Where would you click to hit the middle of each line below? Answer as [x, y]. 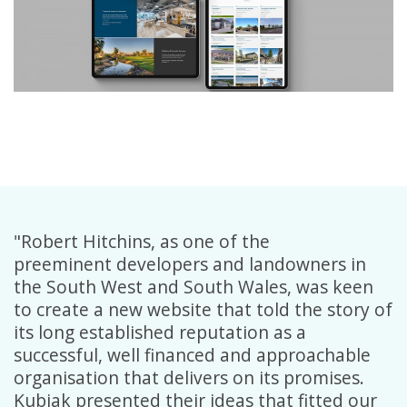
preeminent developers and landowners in [190, 263]
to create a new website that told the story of [203, 309]
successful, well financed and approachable [192, 354]
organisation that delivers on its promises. [189, 377]
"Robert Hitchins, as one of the [142, 241]
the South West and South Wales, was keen [194, 286]
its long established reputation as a [160, 332]
